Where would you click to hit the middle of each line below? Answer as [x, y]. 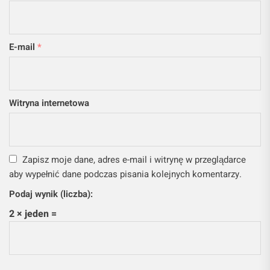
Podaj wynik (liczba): [51, 194]
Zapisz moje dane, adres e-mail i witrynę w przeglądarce [134, 160]
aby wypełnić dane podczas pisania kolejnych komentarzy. [125, 174]
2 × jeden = [33, 214]
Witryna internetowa [49, 103]
